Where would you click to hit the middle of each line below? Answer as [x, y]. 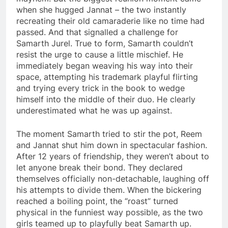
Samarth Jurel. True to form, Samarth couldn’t [105, 43]
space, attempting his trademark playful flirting [107, 77]
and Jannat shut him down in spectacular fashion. [112, 145]
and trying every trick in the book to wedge [101, 88]
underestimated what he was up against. [94, 110]
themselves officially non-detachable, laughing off [113, 178]
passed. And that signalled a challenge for [97, 32]
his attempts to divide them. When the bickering [109, 190]
